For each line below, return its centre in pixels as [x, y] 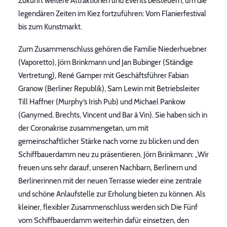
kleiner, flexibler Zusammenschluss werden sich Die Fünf [108, 207]
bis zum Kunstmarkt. [50, 27]
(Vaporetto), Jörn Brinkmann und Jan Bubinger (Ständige [106, 62]
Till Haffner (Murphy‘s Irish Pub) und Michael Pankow [102, 102]
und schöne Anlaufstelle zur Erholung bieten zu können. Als [112, 194]
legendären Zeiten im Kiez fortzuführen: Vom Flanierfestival [112, 14]
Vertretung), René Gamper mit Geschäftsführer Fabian [103, 75]
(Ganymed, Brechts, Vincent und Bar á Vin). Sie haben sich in [113, 115]
